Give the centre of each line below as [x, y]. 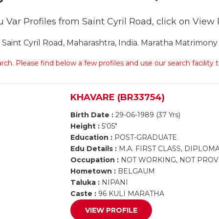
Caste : [84, 194]
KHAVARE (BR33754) [118, 97]
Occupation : [95, 160]
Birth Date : [92, 115]
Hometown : [93, 171]
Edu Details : [94, 149]
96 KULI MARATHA [131, 194]
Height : [85, 126]
